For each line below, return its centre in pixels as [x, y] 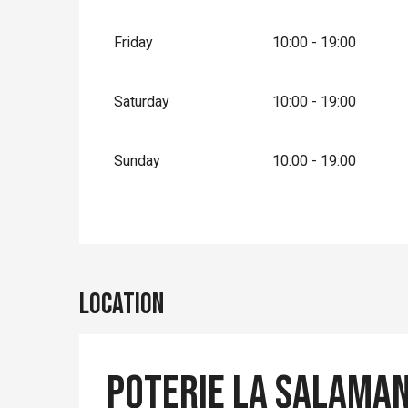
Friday [134, 42]
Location [122, 304]
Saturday [142, 101]
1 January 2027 [209, 12]
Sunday [138, 160]
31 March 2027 [346, 12]
